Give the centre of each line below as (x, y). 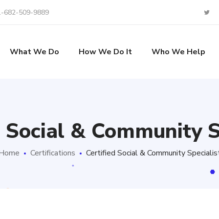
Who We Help (178, 52)
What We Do (34, 52)
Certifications (53, 153)
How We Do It (105, 52)
